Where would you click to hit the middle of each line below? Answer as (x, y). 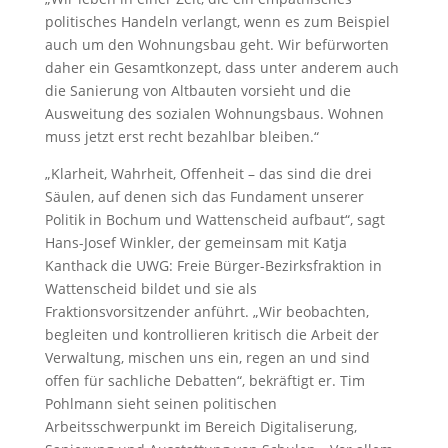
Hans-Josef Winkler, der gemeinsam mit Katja (195, 242)
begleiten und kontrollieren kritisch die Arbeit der (211, 334)
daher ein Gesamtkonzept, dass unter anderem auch (221, 67)
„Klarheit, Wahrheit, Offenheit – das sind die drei (208, 173)
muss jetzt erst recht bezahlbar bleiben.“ (181, 136)
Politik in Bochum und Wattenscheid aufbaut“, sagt (214, 219)
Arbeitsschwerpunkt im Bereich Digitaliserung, (200, 426)
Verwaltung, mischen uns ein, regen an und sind (207, 357)
